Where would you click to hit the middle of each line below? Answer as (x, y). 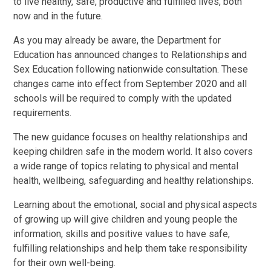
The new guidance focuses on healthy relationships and (131, 137)
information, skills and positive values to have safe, (122, 233)
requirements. (43, 113)
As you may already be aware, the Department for (117, 40)
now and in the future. (58, 16)
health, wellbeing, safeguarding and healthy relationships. (134, 180)
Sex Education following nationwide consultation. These (131, 69)
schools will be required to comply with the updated (123, 98)
